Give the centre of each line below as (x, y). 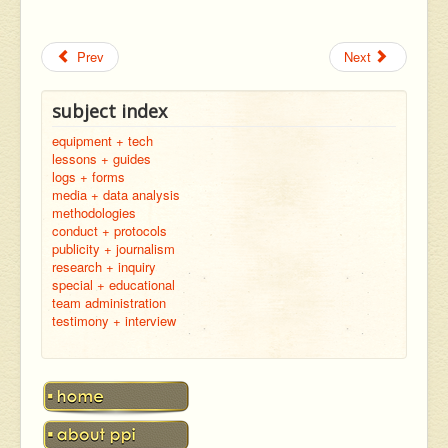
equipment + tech (102, 140)
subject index (109, 110)
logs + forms (88, 176)
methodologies (94, 212)
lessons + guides (101, 158)
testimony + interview (114, 320)
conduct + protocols (109, 230)
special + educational (113, 284)
